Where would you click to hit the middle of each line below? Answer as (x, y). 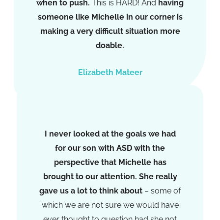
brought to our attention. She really (110, 176)
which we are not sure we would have (110, 205)
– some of (162, 191)
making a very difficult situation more (110, 31)
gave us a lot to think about (91, 191)
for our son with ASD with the (110, 148)
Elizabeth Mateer (110, 72)
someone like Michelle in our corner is (110, 17)
